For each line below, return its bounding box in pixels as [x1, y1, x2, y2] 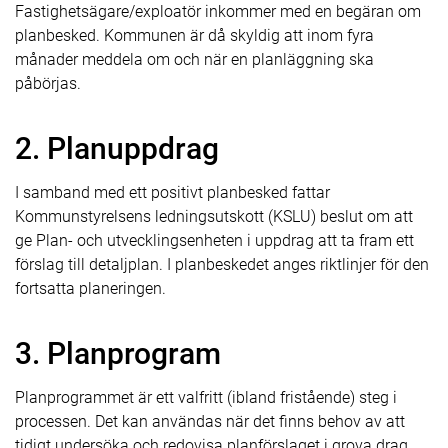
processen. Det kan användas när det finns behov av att [15, 412, 405, 431]
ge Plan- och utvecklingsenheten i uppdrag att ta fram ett [15, 231, 414, 250]
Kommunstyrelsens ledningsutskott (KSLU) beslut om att [15, 207, 413, 226]
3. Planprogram [15, 336, 221, 371]
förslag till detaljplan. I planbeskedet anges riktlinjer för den [15, 255, 429, 274]
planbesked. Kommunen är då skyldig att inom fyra [15, 26, 374, 45]
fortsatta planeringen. [15, 279, 166, 298]
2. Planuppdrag [15, 131, 219, 166]
